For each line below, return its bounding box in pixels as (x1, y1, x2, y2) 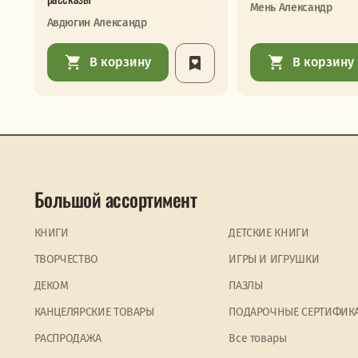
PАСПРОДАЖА (34, 332, 101, 345)
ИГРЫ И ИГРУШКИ (229, 253, 320, 266)
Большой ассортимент (34, 185, 197, 213)
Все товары (229, 332, 287, 345)
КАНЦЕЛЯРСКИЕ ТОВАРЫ (34, 305, 154, 319)
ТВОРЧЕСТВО (34, 253, 98, 266)
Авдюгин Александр (46, 16, 147, 30)
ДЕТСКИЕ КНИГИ (229, 226, 309, 240)
